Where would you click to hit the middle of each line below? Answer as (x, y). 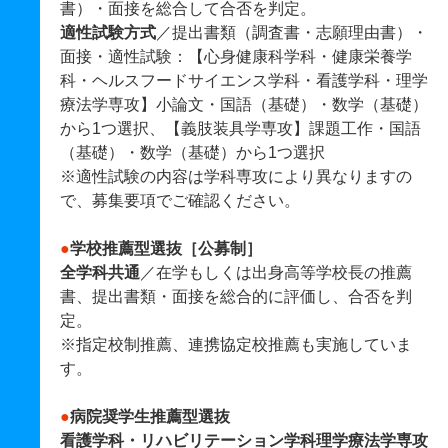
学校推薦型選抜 (126, 248)
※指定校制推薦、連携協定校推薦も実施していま (236, 344)
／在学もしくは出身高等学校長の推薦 (276, 272)
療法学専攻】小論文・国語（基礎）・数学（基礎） (244, 104)
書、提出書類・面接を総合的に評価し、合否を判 (236, 296)
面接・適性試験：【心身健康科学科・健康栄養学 (236, 56)
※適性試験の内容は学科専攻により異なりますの (236, 176)
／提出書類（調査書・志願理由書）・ (292, 32)
